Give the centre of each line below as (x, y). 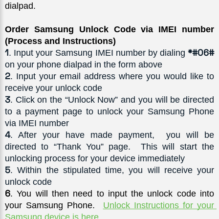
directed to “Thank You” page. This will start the (109, 146)
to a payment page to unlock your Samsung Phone (109, 111)
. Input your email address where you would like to (112, 76)
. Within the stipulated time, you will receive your (112, 170)
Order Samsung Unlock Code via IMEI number (109, 29)
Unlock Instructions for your (159, 205)
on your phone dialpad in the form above (84, 64)
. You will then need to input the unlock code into (112, 193)
